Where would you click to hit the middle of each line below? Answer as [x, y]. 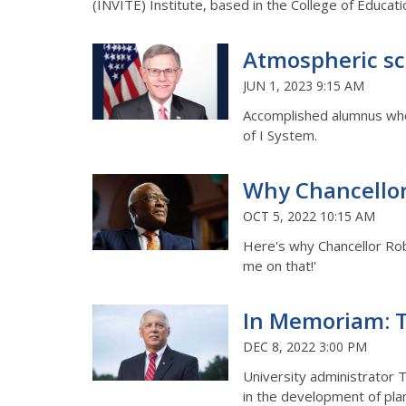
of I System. [280, 135]
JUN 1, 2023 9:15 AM [304, 85]
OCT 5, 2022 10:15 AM [309, 216]
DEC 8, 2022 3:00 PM [305, 346]
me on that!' [280, 265]
